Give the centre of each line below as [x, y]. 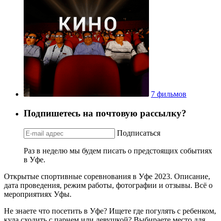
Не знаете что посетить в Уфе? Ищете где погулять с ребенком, [110, 211]
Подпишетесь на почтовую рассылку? [105, 113]
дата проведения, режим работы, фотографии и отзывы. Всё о [108, 185]
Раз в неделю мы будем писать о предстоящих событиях [118, 150]
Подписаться [139, 133]
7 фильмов [169, 94]
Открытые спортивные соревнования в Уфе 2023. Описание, [107, 176]
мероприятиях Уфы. [38, 194]
